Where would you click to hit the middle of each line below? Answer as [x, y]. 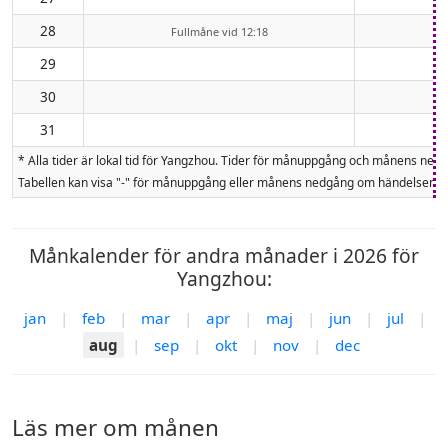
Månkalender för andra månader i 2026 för [224, 255]
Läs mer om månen [115, 427]
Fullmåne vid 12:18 [219, 31]
